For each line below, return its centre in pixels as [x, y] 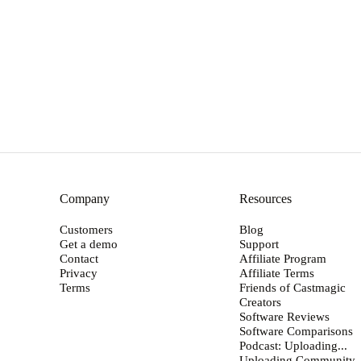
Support [259, 243]
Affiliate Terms [277, 272]
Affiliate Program [283, 258]
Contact [79, 258]
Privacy [78, 272]
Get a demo [88, 243]
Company [84, 198]
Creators [261, 301]
